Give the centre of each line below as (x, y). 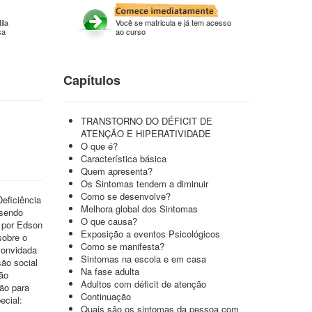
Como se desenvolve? (126, 196)
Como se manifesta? (123, 246)
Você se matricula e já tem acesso (173, 22)
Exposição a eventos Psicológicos (150, 234)
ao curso (131, 31)
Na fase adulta (110, 271)
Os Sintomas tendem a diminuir (145, 184)
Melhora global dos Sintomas (139, 209)
